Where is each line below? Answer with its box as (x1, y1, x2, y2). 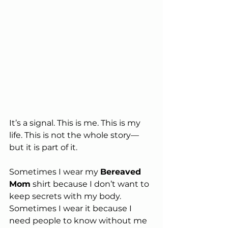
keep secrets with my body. (9, 191, 123, 201)
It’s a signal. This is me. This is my (9, 118, 142, 128)
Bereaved (100, 166, 144, 177)
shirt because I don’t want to (31, 179, 151, 189)
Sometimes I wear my (9, 166, 100, 177)
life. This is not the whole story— (9, 130, 139, 140)
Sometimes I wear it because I (9, 203, 134, 213)
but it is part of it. (9, 142, 77, 152)
